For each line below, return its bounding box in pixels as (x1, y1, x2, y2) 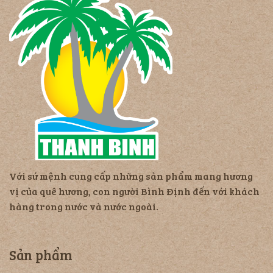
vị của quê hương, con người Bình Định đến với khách (9, 188, 260, 197)
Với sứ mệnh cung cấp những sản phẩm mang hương (9, 172, 253, 182)
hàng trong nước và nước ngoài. (9, 203, 158, 212)
